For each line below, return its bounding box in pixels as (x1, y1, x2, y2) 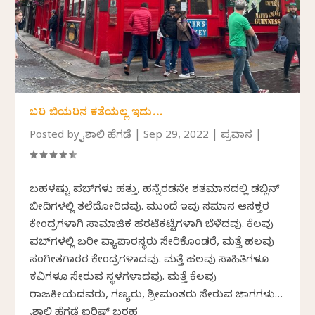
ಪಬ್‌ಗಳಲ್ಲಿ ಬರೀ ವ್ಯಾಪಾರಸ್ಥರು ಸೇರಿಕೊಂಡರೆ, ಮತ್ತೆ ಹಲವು (30, 236, 275, 250)
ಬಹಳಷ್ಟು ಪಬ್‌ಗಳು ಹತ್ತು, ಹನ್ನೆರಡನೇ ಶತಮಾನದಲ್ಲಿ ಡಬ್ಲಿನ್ (30, 183, 280, 198)
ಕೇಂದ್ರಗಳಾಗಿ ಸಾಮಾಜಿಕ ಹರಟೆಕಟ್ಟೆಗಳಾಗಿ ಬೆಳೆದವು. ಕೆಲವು (30, 218, 274, 233)
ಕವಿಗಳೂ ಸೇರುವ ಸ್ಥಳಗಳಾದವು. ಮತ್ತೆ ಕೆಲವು (30, 271, 217, 285)
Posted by (30, 129, 83, 143)
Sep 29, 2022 (143, 129, 210, 143)
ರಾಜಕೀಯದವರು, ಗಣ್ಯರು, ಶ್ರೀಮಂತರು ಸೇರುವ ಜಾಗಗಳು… (30, 288, 283, 303)
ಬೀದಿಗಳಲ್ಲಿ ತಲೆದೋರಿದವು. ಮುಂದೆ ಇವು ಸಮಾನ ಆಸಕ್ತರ (30, 200, 270, 215)
